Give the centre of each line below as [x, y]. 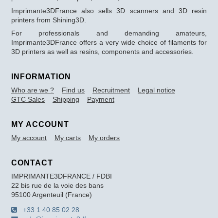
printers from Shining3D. [49, 20]
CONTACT [32, 163]
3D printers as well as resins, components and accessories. [102, 51]
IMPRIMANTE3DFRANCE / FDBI [62, 176]
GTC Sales [28, 99]
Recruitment [111, 90]
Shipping [66, 99]
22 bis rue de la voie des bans [57, 185]
